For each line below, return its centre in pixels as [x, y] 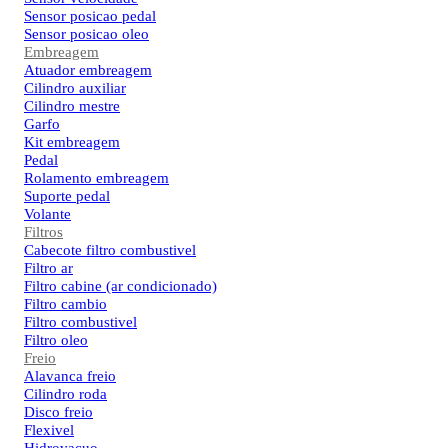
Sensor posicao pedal [90, 16]
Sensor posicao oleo [86, 34]
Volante [47, 214]
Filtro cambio [65, 304]
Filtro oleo [56, 340]
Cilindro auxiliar [75, 88]
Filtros [43, 232]
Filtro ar [48, 268]
